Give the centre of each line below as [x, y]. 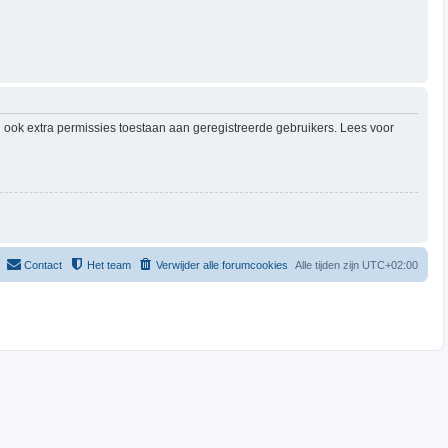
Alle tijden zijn [328, 264]
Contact [42, 264]
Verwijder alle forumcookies [221, 264]
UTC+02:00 [389, 264]
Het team [108, 264]
